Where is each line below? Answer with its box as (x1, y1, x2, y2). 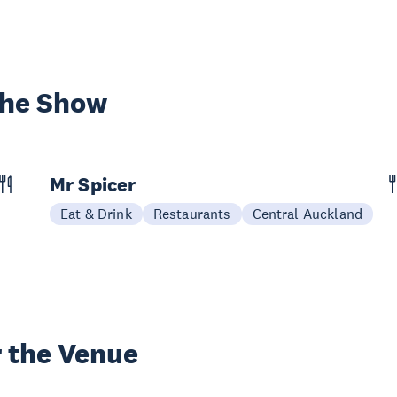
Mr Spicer (50, 172, 136, 197)
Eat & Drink (60, 205, 132, 222)
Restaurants (152, 205, 231, 222)
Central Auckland (252, 205, 363, 222)
